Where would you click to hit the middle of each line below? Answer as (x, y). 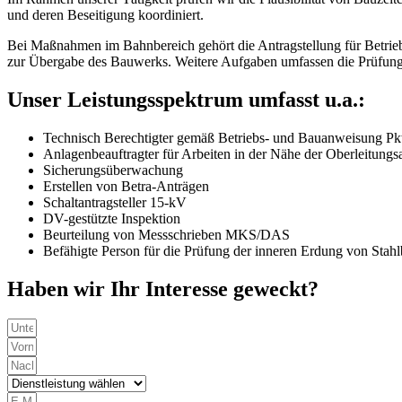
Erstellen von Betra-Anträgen (126, 186)
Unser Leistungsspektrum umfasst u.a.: (186, 99)
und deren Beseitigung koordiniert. (105, 14)
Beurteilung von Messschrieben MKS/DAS (166, 234)
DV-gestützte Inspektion (112, 218)
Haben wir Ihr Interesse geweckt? (163, 288)
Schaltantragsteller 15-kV (115, 202)
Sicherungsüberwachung (113, 170)
